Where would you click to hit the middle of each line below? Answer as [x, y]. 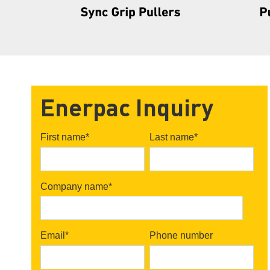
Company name [74, 186]
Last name [172, 137]
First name [63, 137]
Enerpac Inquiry [127, 110]
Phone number [181, 236]
